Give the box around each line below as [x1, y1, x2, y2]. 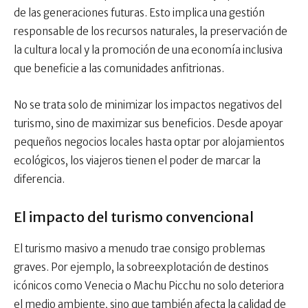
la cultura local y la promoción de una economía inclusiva [14, 43, 283, 57]
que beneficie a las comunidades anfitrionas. [14, 62, 224, 76]
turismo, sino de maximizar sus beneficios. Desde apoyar [14, 117, 283, 131]
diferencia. [14, 173, 65, 186]
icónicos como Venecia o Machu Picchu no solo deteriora [14, 279, 284, 293]
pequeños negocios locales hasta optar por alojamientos [14, 135, 285, 149]
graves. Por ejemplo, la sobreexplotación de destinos [14, 261, 269, 274]
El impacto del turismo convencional [14, 208, 254, 226]
